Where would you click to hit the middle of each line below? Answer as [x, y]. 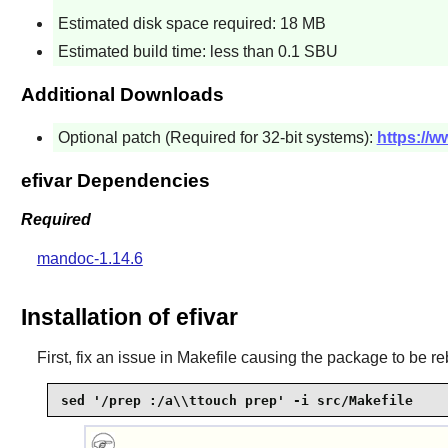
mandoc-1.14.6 [89, 258]
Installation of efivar [129, 317]
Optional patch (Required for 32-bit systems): [217, 138]
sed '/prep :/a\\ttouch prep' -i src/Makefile [236, 400]
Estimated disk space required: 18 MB [191, 23]
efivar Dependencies [115, 181]
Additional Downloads [122, 95]
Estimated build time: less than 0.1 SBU [197, 52]
